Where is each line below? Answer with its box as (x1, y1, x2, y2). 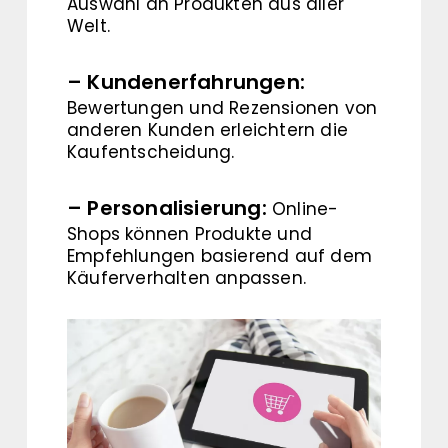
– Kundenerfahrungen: (67, 68, 305, 96)
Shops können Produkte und (67, 222, 312, 246)
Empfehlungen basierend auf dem (67, 244, 372, 268)
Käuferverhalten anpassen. (67, 266, 306, 290)
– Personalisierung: (67, 194, 267, 222)
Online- (266, 197, 339, 221)
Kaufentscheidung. (67, 140, 235, 164)
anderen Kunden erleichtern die (67, 118, 348, 142)
